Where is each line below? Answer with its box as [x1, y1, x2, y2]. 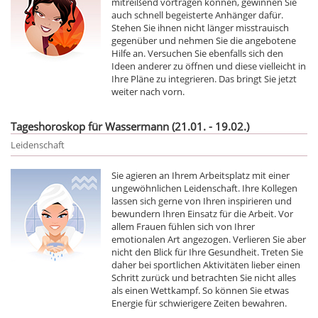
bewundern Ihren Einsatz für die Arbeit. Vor [111, 207, 293, 220]
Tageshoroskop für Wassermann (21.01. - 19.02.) [11, 119, 249, 133]
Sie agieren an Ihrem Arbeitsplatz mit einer [111, 168, 290, 182]
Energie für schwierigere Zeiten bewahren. [111, 296, 287, 309]
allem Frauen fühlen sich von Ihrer [111, 219, 255, 233]
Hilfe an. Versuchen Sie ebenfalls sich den [111, 46, 283, 60]
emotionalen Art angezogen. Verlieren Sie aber [111, 232, 306, 246]
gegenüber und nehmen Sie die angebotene [111, 33, 296, 47]
